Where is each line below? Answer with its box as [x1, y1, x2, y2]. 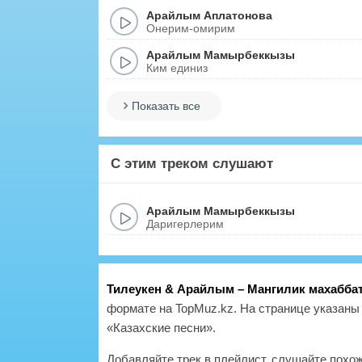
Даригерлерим [146, 217, 224, 230]
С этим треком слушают [111, 156, 273, 171]
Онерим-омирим [146, 21, 235, 35]
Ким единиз [146, 61, 208, 74]
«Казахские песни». [107, 321, 216, 335]
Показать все [132, 99, 200, 112]
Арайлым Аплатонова [146, 8, 272, 22]
